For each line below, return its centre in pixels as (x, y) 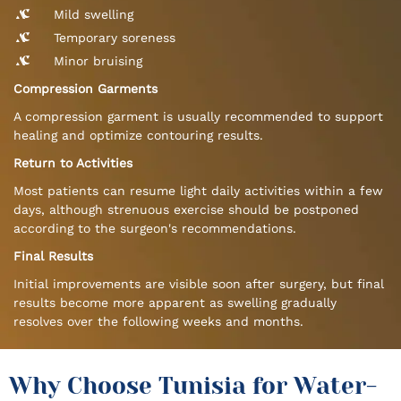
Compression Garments (85, 89)
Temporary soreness (115, 38)
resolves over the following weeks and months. (158, 322)
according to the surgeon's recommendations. (155, 229)
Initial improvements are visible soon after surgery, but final (199, 284)
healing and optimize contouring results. (138, 136)
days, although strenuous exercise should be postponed (186, 210)
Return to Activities (73, 163)
